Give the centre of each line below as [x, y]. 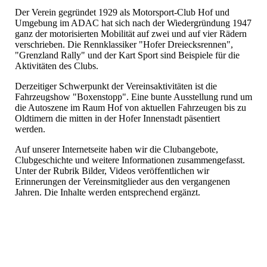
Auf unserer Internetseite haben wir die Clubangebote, [117, 149]
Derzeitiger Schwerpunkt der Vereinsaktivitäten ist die [116, 86]
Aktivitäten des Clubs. [57, 66]
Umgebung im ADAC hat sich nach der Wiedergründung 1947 [133, 23]
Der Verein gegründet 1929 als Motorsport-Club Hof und [122, 12]
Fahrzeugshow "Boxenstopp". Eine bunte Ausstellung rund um [133, 97]
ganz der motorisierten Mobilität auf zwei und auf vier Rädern [131, 33]
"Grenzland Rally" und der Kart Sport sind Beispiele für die [127, 55]
